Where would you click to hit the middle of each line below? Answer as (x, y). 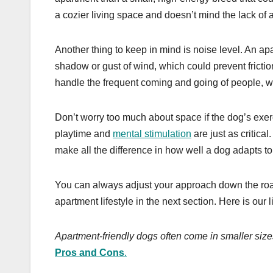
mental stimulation (152, 133)
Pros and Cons (90, 252)
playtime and (84, 133)
